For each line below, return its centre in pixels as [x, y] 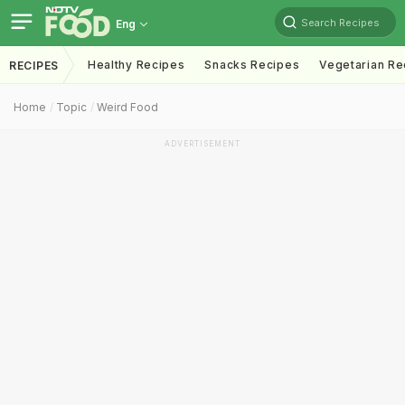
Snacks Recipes [252, 65]
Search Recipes [340, 22]
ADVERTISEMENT [202, 144]
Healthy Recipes [136, 65]
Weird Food [127, 107]
